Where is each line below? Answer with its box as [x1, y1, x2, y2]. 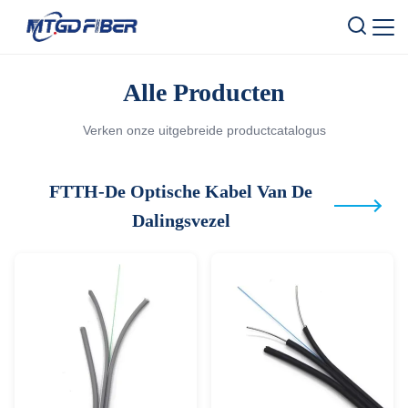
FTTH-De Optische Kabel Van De [49, 181, 313, 201]
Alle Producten [123, 78, 285, 107]
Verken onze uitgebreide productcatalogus [82, 123, 326, 138]
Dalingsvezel [131, 210, 230, 230]
